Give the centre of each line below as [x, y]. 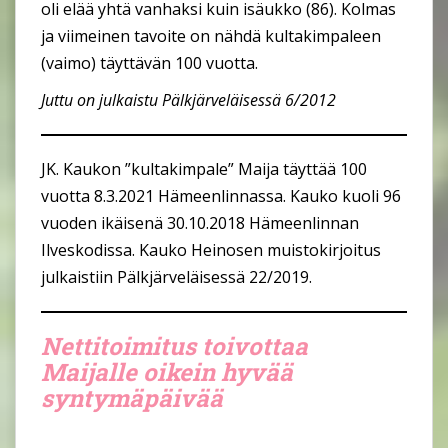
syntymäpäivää [132, 397]
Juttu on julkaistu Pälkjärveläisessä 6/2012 [188, 99]
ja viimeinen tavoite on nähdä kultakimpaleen [211, 35]
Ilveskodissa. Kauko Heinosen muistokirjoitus [211, 249]
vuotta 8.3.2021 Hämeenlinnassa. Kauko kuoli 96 [221, 195]
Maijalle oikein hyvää [167, 371]
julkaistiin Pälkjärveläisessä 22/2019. [176, 276]
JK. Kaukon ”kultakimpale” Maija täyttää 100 [204, 168]
